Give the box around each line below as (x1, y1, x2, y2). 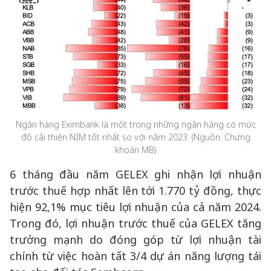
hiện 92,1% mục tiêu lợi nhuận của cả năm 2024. (10, 200, 261, 214)
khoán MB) (114, 144, 157, 155)
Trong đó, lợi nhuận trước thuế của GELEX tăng (10, 216, 261, 230)
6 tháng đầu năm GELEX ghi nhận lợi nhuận (10, 167, 261, 181)
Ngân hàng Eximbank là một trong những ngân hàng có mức (15, 119, 256, 130)
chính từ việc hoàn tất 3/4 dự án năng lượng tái (10, 249, 261, 263)
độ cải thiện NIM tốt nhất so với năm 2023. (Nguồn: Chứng (21, 131, 250, 143)
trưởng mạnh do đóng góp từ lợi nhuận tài (10, 232, 261, 247)
